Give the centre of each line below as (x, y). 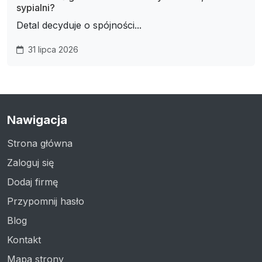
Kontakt (24, 240)
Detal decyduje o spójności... (79, 25)
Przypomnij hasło (46, 201)
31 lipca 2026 (52, 50)
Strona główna (40, 144)
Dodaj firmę (32, 182)
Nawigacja (37, 120)
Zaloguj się (30, 163)
